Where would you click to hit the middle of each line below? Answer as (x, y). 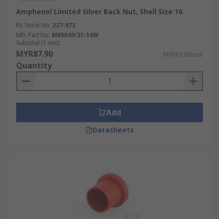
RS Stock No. (33, 25)
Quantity (34, 66)
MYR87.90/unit (183, 55)
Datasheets (113, 130)
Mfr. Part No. (33, 35)
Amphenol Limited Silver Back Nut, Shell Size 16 (99, 11)
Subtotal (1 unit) (38, 43)
